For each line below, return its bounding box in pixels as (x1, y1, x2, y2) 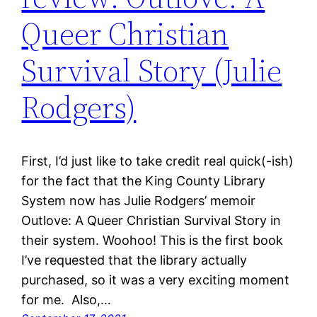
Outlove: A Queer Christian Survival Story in (21, 213, 282, 229)
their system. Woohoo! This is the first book (21, 233, 284, 248)
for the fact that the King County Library (21, 173, 266, 189)
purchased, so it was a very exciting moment (21, 272, 290, 288)
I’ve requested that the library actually (21, 253, 248, 268)
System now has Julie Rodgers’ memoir (21, 193, 256, 209)
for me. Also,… (21, 292, 112, 308)
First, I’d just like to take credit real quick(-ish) (21, 154, 294, 169)
